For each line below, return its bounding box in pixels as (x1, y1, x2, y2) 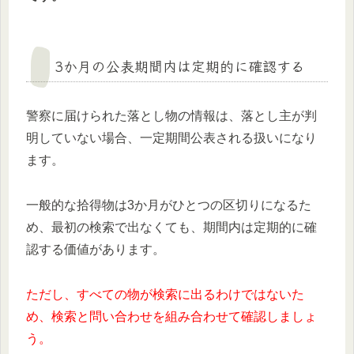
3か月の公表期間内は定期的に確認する (55, 55, 305, 77)
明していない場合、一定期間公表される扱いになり (26, 131, 317, 145)
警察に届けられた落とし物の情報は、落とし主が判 (26, 109, 317, 123)
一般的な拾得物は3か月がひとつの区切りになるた (26, 198, 311, 213)
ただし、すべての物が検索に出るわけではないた (26, 287, 304, 301)
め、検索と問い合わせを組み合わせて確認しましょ (26, 309, 317, 323)
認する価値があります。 (26, 243, 165, 257)
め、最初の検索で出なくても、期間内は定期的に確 (26, 220, 317, 235)
